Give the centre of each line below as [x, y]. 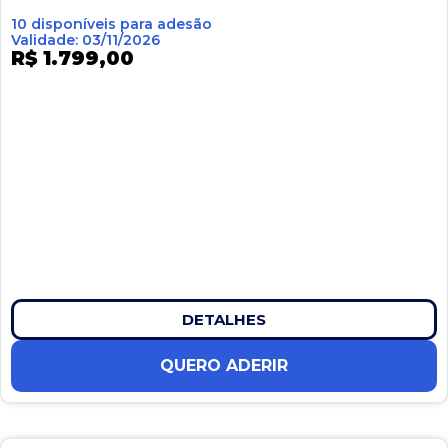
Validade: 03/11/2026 [85, 40]
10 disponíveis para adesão [111, 24]
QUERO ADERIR [224, 366]
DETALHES [224, 320]
